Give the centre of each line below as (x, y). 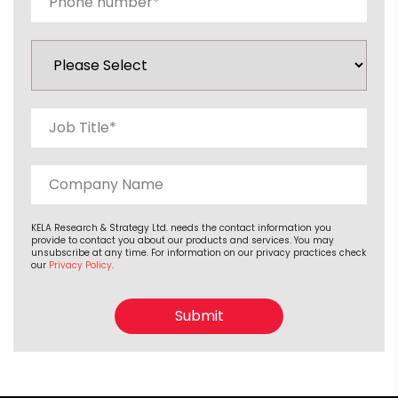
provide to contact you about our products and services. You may (183, 240)
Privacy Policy (80, 265)
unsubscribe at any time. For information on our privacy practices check (199, 253)
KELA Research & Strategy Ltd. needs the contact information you (181, 228)
